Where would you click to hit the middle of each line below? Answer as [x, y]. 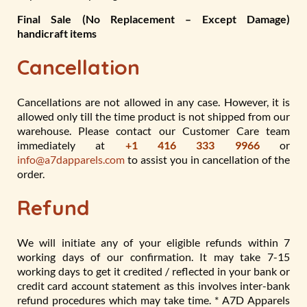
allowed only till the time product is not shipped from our [153, 116]
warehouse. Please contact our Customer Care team [153, 131]
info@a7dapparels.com [71, 159]
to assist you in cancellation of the [207, 159]
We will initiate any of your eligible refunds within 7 [153, 242]
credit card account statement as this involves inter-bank [153, 285]
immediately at [71, 145]
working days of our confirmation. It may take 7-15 [153, 257]
